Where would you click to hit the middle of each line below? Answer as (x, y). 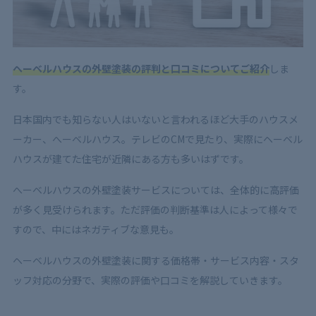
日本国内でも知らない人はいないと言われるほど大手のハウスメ (155, 119)
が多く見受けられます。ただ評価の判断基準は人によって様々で (155, 209)
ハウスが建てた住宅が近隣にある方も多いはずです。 (130, 158)
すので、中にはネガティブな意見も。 (96, 229)
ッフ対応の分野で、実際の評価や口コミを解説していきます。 (150, 280)
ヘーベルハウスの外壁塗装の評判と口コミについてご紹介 (141, 68)
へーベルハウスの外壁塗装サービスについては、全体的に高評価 (156, 189)
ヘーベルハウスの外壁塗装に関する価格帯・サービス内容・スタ (156, 260)
